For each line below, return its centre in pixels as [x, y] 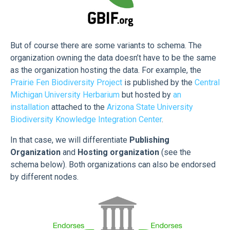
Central [207, 83]
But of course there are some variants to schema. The [106, 46]
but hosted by [146, 95]
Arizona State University [150, 107]
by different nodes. [44, 177]
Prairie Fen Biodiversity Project [66, 83]
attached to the [78, 107]
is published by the [158, 83]
